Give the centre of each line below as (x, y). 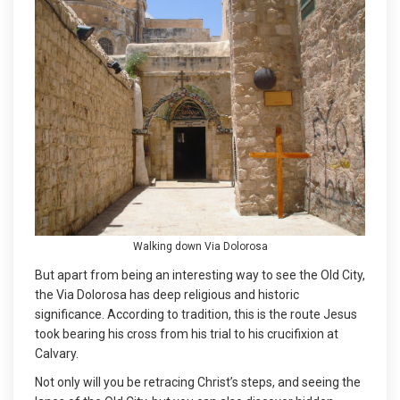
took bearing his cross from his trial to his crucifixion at (187, 333)
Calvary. (58, 353)
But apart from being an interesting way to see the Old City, (200, 275)
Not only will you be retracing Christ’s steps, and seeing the (198, 382)
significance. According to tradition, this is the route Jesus (196, 314)
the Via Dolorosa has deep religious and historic (167, 294)
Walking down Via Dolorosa (200, 246)
